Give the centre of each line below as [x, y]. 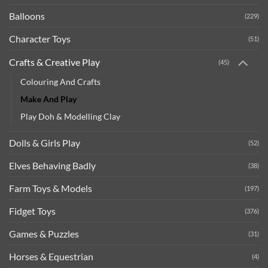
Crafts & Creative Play [54, 62]
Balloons [27, 16]
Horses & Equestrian [51, 257]
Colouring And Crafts [60, 82]
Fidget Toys [32, 211]
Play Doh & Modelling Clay [70, 117]
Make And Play [48, 99]
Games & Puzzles [44, 234]
